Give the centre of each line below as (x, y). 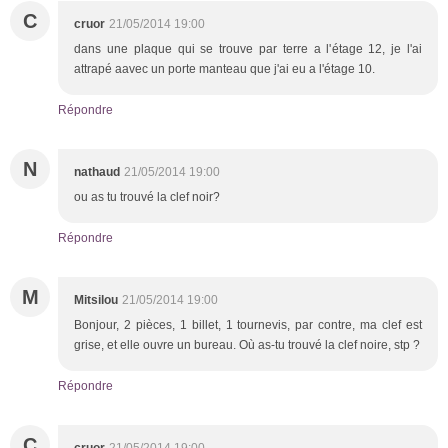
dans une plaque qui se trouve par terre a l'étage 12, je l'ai (248, 48)
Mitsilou (96, 299)
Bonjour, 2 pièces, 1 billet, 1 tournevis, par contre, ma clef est (248, 324)
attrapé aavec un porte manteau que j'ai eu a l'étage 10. (224, 68)
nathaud (97, 171)
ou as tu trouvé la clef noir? (147, 196)
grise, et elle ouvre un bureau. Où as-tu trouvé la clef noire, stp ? (247, 344)
